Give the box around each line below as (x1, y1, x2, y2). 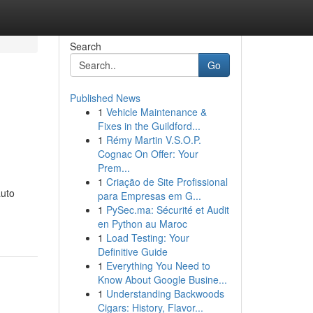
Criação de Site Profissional (105, 175, 228, 189)
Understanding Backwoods (105, 286, 224, 300)
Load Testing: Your (105, 231, 189, 245)
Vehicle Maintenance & (105, 105, 207, 119)
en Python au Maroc (97, 217, 187, 231)
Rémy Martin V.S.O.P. (105, 133, 201, 147)
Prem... (97, 161, 130, 175)
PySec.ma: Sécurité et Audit (105, 203, 229, 217)
